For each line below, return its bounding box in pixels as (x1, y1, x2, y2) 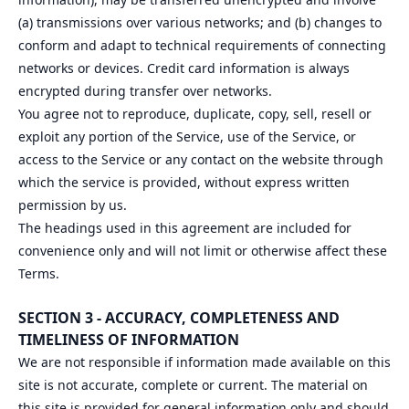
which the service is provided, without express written (18, 173, 350, 191)
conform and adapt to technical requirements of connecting (18, 37, 386, 54)
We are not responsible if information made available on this (18, 353, 391, 371)
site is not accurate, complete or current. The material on (18, 376, 368, 393)
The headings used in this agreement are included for (18, 219, 351, 236)
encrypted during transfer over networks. (18, 82, 276, 100)
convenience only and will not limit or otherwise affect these (18, 242, 387, 259)
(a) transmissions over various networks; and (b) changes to (18, 14, 382, 31)
